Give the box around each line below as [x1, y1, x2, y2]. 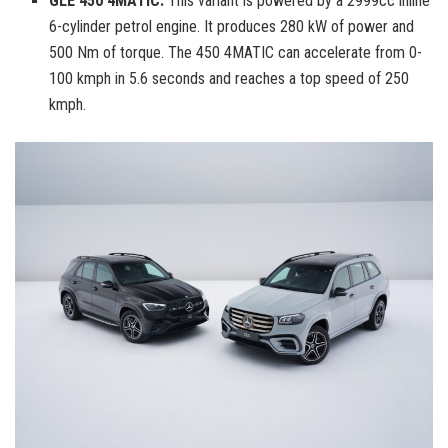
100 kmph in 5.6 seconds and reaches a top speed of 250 [49, 69, 410, 89]
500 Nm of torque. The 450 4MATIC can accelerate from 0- [49, 43, 423, 63]
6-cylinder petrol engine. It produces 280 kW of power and [49, 17, 415, 37]
